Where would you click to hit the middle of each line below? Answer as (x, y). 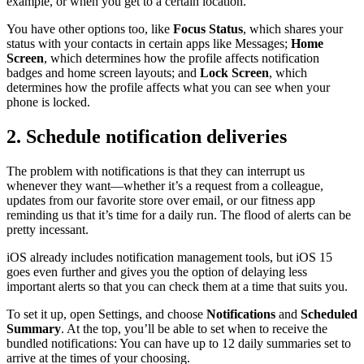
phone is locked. (48, 102)
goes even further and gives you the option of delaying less (157, 271)
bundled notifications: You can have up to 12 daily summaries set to (179, 343)
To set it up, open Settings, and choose (106, 314)
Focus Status (208, 29)
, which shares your (293, 29)
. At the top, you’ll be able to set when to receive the (194, 328)
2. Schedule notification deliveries (147, 136)
